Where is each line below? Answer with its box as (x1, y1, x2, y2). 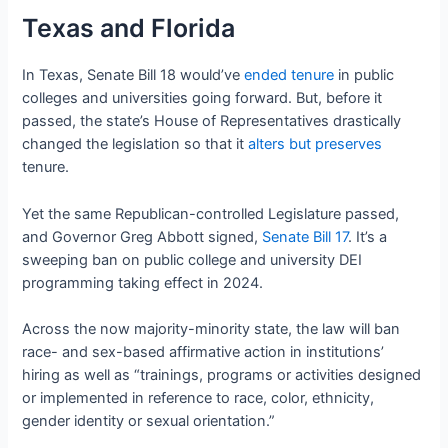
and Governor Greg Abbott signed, (22, 227, 263, 246)
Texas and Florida (22, 13, 236, 44)
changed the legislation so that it (22, 135, 249, 154)
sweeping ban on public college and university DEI (22, 250, 363, 269)
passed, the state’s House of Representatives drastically (22, 112, 402, 131)
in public (334, 66, 395, 85)
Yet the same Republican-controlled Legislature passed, (22, 204, 400, 223)
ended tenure (244, 66, 335, 85)
